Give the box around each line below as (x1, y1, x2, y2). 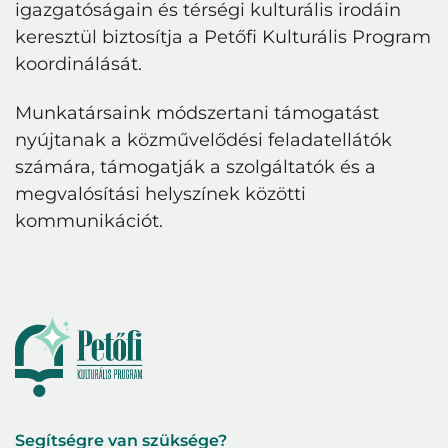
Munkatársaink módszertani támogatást (15, 101, 379, 124)
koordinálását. (15, 52, 142, 75)
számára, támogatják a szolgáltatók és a (15, 155, 376, 178)
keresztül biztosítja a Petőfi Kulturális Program (15, 25, 431, 48)
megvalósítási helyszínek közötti (15, 182, 306, 205)
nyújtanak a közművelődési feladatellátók (15, 128, 392, 151)
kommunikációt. (15, 209, 163, 232)
